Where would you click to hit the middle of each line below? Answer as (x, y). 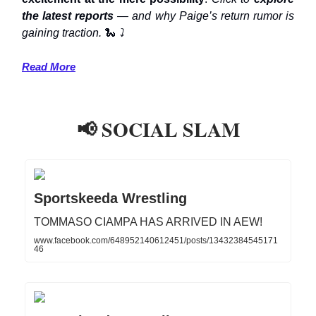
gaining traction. (63, 32)
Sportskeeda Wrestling (110, 198)
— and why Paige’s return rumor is (204, 16)
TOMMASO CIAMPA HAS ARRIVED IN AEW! (148, 221)
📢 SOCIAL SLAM (158, 129)
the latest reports (68, 16)
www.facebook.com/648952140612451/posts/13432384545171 (156, 240)
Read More (49, 66)
